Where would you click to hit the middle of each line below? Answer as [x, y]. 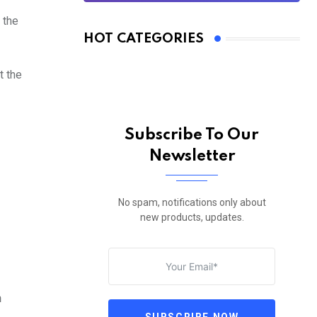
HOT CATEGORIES [144, 39]
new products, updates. [192, 218]
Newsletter [192, 157]
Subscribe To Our [192, 136]
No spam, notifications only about [192, 203]
